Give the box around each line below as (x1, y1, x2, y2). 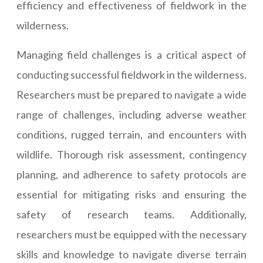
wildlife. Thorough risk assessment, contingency (16, 148, 247, 161)
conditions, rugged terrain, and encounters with (16, 128, 247, 141)
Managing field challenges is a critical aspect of (16, 48, 247, 62)
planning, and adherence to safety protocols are (16, 168, 247, 181)
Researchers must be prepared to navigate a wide (16, 88, 247, 102)
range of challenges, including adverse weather (16, 108, 247, 122)
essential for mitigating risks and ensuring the (16, 188, 247, 201)
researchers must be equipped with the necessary (16, 228, 247, 241)
